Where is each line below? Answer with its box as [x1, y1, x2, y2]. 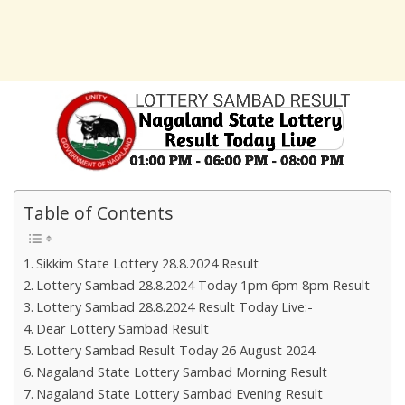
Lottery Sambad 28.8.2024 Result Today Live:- [35, 298, 313, 316]
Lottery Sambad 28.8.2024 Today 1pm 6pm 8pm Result [35, 277, 370, 295]
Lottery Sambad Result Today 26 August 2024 [35, 342, 315, 360]
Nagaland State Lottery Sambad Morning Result [35, 363, 327, 381]
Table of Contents [24, 201, 173, 226]
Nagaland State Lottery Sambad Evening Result [35, 385, 323, 403]
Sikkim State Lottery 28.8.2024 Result [35, 255, 259, 273]
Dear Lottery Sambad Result [35, 320, 209, 338]
